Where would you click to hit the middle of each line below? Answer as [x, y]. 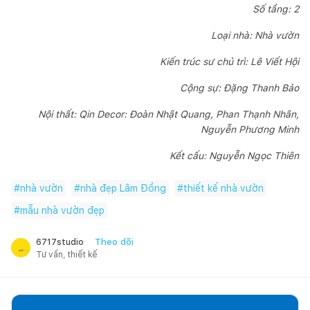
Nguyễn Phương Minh [250, 129]
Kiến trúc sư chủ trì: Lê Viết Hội [229, 61]
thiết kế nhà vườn [224, 188]
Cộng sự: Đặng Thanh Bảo [239, 88]
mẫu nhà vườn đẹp [62, 210]
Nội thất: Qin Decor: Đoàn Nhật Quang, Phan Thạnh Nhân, [168, 114]
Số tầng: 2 [276, 9]
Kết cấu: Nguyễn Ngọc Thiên [234, 155]
